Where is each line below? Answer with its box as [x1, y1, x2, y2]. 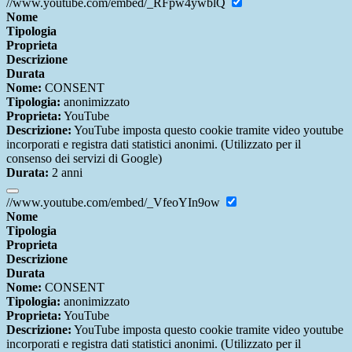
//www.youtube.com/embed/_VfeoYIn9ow [6, 196, 223, 210]
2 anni [49, 166, 82, 180]
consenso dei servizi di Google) [6, 152, 162, 166]
